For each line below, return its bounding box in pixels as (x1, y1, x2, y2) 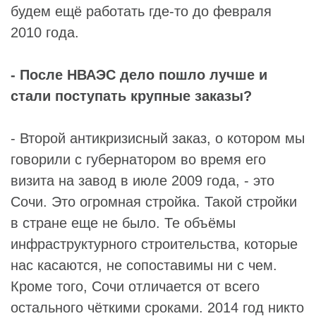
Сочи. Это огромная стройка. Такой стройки (11, 193, 297, 209)
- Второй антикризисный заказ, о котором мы (11, 130, 305, 146)
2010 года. (11, 24, 79, 40)
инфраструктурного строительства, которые (11, 236, 298, 252)
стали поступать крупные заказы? (11, 87, 252, 104)
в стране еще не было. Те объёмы (11, 214, 236, 231)
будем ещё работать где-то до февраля (11, 3, 272, 19)
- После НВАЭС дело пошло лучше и (11, 66, 267, 83)
